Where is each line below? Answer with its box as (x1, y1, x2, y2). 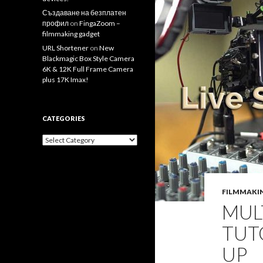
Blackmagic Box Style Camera (42, 54, 134, 63)
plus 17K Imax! (42, 75, 89, 84)
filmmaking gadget (42, 29, 100, 38)
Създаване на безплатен (42, 8, 126, 17)
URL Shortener (42, 43, 89, 52)
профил (42, 19, 69, 28)
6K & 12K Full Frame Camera (42, 65, 133, 73)
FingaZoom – (79, 19, 120, 28)
